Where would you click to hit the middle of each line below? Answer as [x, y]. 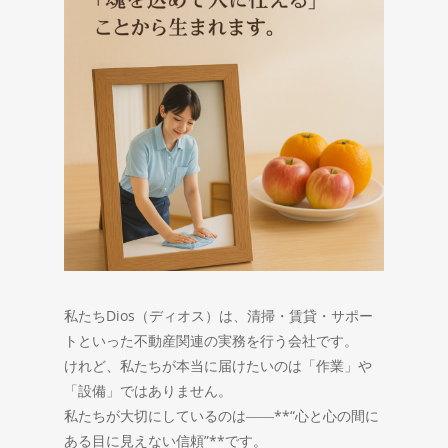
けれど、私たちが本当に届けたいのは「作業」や [218, 366]
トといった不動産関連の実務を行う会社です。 [211, 341]
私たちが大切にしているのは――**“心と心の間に [221, 416]
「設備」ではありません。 [148, 391]
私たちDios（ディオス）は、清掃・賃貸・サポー [218, 316]
